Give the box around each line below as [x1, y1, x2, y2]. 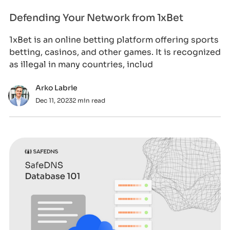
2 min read [72, 96, 105, 104]
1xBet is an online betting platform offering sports [9, 34, 219, 45]
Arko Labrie [35, 83, 78, 92]
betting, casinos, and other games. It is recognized [9, 46, 221, 57]
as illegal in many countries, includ [9, 59, 153, 70]
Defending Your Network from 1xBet [9, 11, 183, 24]
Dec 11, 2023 [35, 96, 72, 104]
